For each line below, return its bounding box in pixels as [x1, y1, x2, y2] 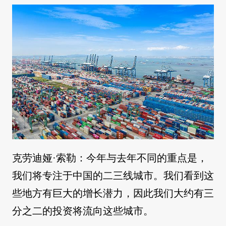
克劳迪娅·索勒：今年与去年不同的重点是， [12, 152, 207, 164]
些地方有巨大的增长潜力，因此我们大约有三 [12, 188, 214, 199]
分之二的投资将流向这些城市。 [12, 205, 153, 217]
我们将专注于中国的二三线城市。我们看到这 [12, 170, 214, 182]
